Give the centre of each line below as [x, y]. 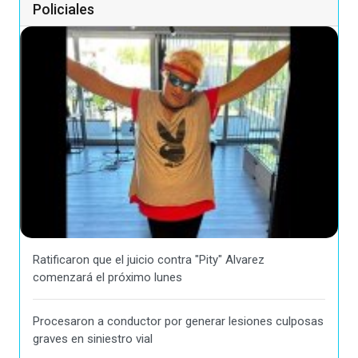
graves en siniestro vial [93, 338]
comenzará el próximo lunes [107, 277]
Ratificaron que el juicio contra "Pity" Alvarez [149, 259]
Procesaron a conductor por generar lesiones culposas [178, 321]
